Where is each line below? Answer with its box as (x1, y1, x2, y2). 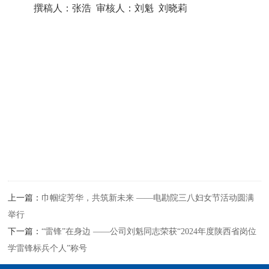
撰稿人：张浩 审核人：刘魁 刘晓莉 (34, 2, 188, 13)
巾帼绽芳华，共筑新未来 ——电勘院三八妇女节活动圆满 (41, 193, 255, 203)
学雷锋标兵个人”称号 (8, 243, 88, 253)
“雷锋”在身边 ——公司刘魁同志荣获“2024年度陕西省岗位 (41, 226, 257, 237)
